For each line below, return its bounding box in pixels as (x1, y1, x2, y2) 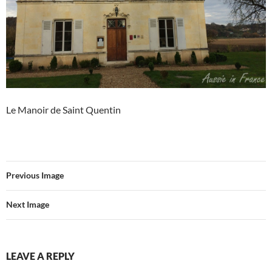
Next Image (6, 199, 49, 209)
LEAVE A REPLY (6, 250, 75, 262)
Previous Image (6, 169, 64, 180)
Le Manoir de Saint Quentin (6, 103, 121, 115)
